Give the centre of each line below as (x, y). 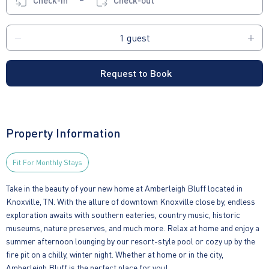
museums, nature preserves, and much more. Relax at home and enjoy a (133, 227)
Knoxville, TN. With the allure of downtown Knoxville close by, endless (131, 201)
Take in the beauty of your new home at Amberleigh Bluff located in (124, 188)
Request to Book (136, 73)
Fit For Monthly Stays (47, 162)
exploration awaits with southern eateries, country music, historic (123, 214)
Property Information (63, 132)
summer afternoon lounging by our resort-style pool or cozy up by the (131, 240)
